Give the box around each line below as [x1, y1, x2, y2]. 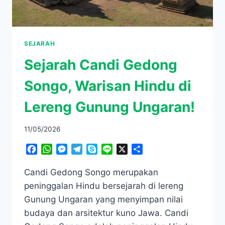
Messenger [67, 144, 108, 155]
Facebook [37, 144, 75, 155]
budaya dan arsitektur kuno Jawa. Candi [24, 208, 188, 218]
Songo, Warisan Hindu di [24, 77, 191, 94]
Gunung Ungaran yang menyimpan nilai [24, 194, 183, 205]
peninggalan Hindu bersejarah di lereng [24, 181, 183, 191]
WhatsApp [52, 144, 91, 155]
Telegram [82, 144, 118, 155]
